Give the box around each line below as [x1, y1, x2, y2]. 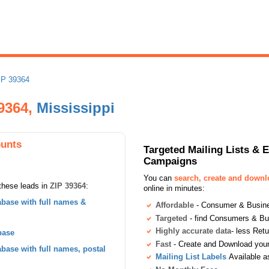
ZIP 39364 [50, 181, 86, 190]
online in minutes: [144, 184, 205, 193]
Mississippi [37, 100, 115, 116]
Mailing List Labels [156, 252, 226, 262]
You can [144, 174, 174, 183]
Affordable [156, 201, 194, 210]
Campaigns [144, 155, 197, 167]
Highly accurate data [156, 226, 231, 236]
